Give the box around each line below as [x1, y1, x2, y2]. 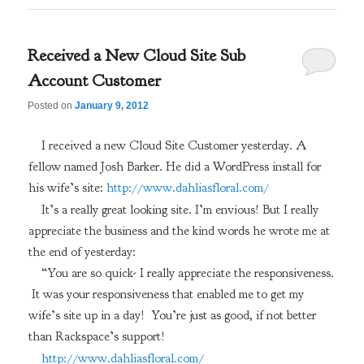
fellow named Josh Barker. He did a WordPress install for [28, 158, 321, 175]
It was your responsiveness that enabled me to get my [28, 286, 304, 303]
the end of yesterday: [28, 243, 136, 260]
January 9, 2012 [75, 100, 149, 112]
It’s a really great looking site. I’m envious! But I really [41, 201, 318, 218]
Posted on [28, 100, 76, 112]
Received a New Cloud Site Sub [28, 44, 246, 67]
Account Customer [28, 69, 162, 92]
